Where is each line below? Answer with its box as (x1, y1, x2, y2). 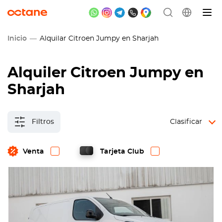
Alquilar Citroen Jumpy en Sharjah (36, 35, 159, 42)
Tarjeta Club (100, 148, 144, 155)
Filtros (32, 118, 54, 125)
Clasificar (170, 118, 202, 125)
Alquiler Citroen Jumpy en (7, 66, 204, 80)
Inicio (7, 35, 27, 42)
